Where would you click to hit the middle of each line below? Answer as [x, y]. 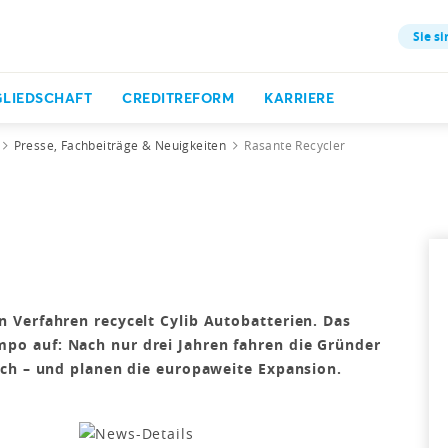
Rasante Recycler [295, 145]
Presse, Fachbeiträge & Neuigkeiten [120, 145]
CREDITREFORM [178, 97]
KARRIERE [299, 97]
